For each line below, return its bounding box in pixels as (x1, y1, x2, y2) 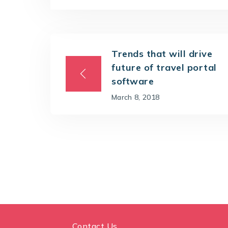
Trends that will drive (111, 47, 212, 60)
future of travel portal (111, 61, 217, 73)
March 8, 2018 (111, 92, 160, 102)
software (111, 75, 154, 87)
